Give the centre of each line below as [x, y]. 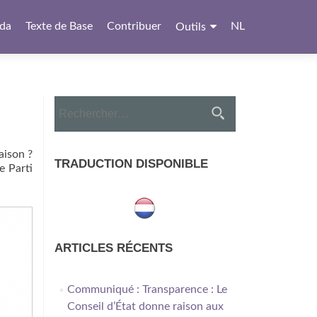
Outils [191, 27]
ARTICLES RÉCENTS [114, 248]
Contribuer [134, 26]
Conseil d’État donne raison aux [145, 306]
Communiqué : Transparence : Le [147, 289]
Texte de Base [59, 26]
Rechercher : [85, 104]
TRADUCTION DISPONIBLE [131, 164]
